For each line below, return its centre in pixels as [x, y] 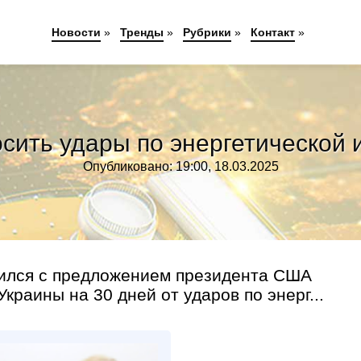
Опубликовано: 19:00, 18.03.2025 [180, 166]
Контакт [272, 32]
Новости [76, 32]
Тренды [141, 32]
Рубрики [207, 32]
